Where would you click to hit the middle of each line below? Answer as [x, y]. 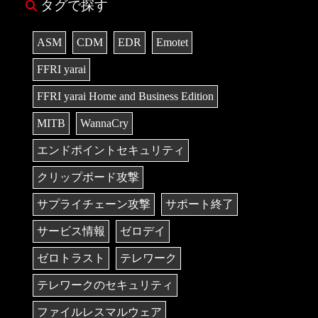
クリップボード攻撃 [88, 177]
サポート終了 [199, 204]
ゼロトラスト [71, 258]
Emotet [172, 43]
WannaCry [104, 124]
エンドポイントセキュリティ [111, 150]
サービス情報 [71, 231]
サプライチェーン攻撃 [94, 204]
